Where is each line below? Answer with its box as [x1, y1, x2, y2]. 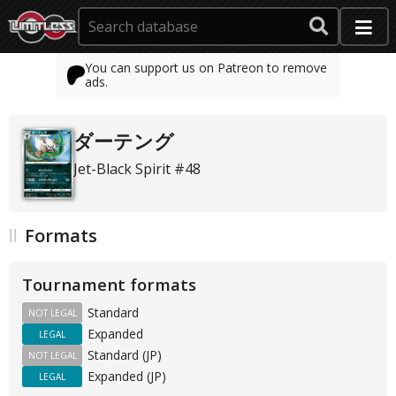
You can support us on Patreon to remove [84, 59, 327, 76]
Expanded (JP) [88, 367, 166, 385]
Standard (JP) [88, 346, 162, 363]
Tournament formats [22, 272, 196, 295]
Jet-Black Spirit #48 [72, 159, 201, 179]
